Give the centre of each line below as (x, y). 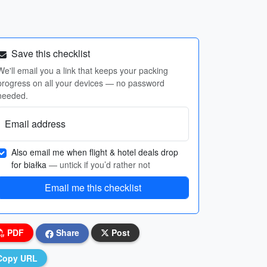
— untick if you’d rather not (100, 164)
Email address (35, 124)
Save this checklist (49, 53)
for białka (30, 164)
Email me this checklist (93, 187)
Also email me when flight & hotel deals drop (95, 152)
